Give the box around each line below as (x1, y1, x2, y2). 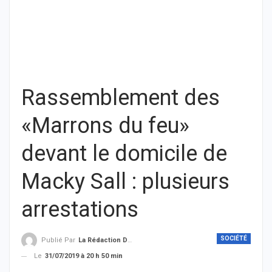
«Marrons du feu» (21, 113, 189, 138)
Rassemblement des (21, 85, 220, 110)
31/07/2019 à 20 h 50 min (45, 252, 123, 260)
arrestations (21, 197, 138, 222)
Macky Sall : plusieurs (21, 169, 229, 194)
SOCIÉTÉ (220, 235, 247, 242)
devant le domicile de (21, 141, 227, 166)
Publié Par (41, 236, 77, 245)
